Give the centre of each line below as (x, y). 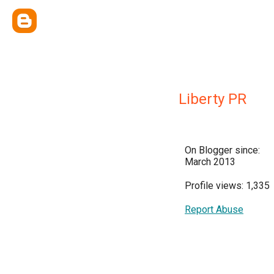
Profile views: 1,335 (227, 186)
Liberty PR (213, 99)
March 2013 (210, 162)
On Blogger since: (222, 150)
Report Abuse (214, 209)
